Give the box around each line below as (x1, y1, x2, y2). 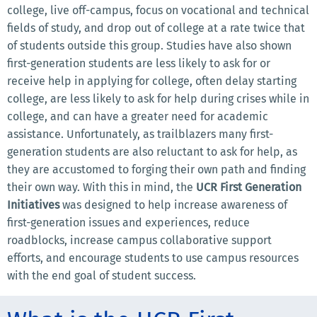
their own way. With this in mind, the (7, 180, 196, 194)
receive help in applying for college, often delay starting (7, 74, 296, 88)
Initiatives (7, 198, 59, 212)
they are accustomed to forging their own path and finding (7, 163, 306, 176)
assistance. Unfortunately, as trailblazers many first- (7, 127, 273, 141)
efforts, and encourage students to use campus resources (7, 251, 299, 265)
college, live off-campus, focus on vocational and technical (7, 4, 309, 17)
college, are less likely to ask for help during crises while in (7, 92, 309, 105)
